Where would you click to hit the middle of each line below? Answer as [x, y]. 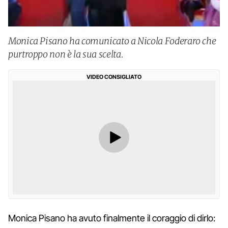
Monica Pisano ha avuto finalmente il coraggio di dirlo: [112, 218]
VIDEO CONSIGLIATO [114, 77]
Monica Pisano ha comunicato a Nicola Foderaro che [112, 41]
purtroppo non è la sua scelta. [66, 54]
